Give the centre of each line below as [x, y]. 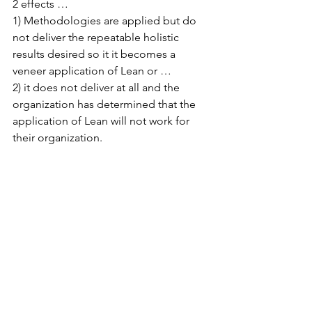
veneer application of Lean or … [93, 71]
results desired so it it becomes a [95, 54]
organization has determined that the [106, 104]
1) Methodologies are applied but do [106, 21]
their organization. [57, 138]
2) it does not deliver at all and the [97, 87]
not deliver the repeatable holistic [97, 37]
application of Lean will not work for [102, 121]
